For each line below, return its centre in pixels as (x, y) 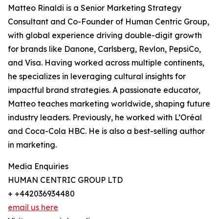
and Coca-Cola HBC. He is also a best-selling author (106, 131)
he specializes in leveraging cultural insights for (97, 77)
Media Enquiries (38, 166)
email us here (33, 208)
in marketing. (32, 145)
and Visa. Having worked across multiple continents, (106, 63)
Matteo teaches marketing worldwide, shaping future (109, 104)
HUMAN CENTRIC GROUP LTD (65, 180)
